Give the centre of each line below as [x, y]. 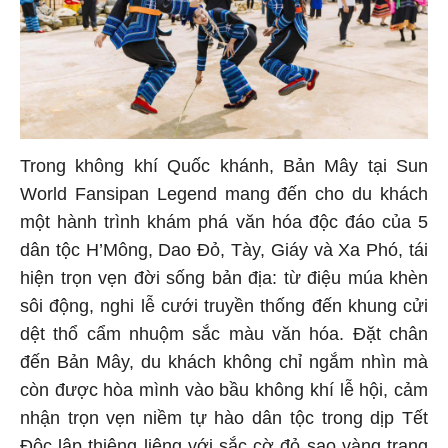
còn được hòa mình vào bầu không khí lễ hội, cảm [224, 393]
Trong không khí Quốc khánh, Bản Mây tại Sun [224, 169]
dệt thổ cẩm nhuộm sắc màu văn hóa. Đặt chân [224, 337]
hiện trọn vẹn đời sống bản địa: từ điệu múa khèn [224, 281]
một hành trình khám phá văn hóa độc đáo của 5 [224, 225]
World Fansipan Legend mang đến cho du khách [224, 197]
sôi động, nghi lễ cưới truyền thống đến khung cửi [224, 309]
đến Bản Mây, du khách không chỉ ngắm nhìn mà [224, 365]
